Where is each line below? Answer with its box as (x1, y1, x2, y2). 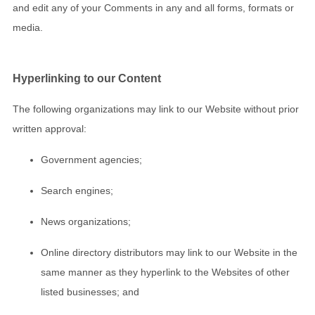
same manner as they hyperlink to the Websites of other (41, 266, 290, 278)
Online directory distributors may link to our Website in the (41, 247, 297, 259)
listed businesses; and (41, 286, 139, 298)
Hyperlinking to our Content (13, 71, 161, 84)
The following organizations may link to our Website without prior (13, 103, 299, 115)
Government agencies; (41, 154, 142, 166)
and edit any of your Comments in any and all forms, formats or (13, 1, 294, 13)
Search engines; (41, 185, 113, 197)
